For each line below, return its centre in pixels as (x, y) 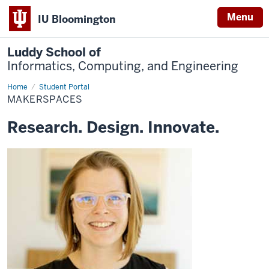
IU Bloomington (77, 19)
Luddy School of (54, 52)
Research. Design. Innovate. (113, 127)
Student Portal (64, 87)
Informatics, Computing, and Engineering (123, 66)
